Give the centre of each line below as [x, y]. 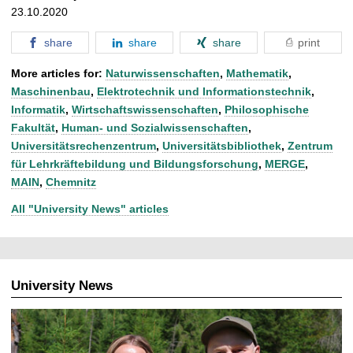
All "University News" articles [90, 208]
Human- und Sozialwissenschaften [155, 127]
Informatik [38, 109]
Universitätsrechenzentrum [84, 145]
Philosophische [267, 109]
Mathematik [257, 73]
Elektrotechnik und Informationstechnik [204, 91]
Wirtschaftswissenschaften [145, 109]
